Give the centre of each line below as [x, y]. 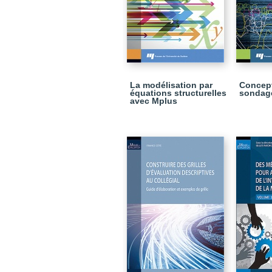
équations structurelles [178, 93]
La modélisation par [171, 85]
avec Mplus [154, 101]
